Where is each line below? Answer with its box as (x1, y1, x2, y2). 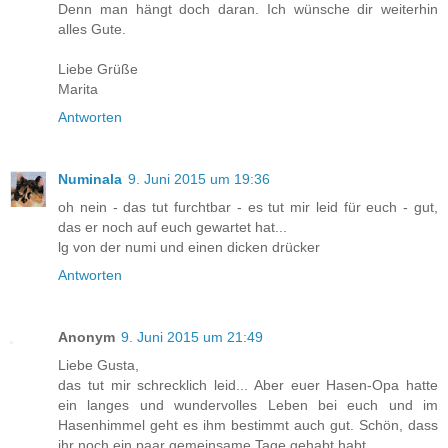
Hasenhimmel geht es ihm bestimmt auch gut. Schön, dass (58, 416, 438, 433)
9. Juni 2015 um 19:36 (128, 170, 270, 187)
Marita (58, 80, 98, 97)
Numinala (58, 170, 122, 187)
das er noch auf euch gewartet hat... (58, 218, 287, 235)
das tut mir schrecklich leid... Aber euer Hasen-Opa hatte (58, 376, 438, 393)
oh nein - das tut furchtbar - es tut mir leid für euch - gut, (58, 198, 438, 215)
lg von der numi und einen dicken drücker (58, 238, 320, 255)
